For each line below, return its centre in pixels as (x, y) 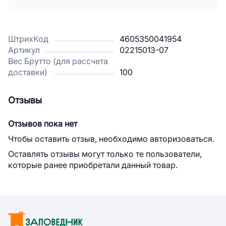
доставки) (28, 72)
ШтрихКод (28, 39)
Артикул (24, 50)
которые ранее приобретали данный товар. (93, 165)
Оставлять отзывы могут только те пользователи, (105, 154)
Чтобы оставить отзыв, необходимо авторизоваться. (111, 139)
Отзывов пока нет (43, 124)
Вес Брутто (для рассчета (58, 61)
